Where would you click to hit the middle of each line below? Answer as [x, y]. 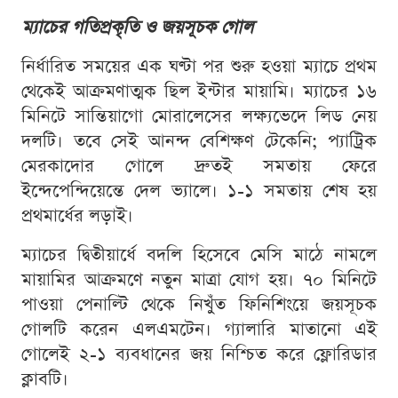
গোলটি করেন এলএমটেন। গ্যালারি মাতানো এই [199, 330]
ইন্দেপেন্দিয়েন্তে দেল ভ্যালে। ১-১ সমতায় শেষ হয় [199, 191]
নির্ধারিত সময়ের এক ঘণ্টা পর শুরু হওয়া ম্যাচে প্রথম [199, 67]
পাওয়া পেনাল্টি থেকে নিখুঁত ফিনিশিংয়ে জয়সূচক [199, 305]
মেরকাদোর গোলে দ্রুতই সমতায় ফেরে [199, 167]
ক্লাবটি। [45, 380]
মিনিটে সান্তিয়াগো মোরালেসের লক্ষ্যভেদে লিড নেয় [199, 117]
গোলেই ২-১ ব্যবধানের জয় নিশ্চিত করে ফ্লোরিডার [199, 355]
